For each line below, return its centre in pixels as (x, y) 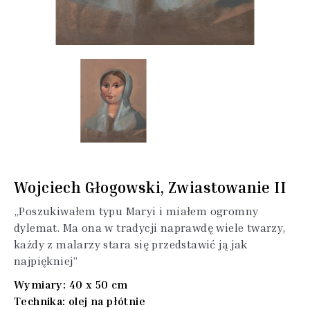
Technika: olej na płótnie (81, 301)
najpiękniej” (46, 261)
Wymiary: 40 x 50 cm (72, 284)
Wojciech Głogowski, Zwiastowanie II (150, 187)
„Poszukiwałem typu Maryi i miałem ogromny (136, 211)
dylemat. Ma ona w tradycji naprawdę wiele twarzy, (150, 227)
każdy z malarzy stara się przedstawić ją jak (131, 244)
